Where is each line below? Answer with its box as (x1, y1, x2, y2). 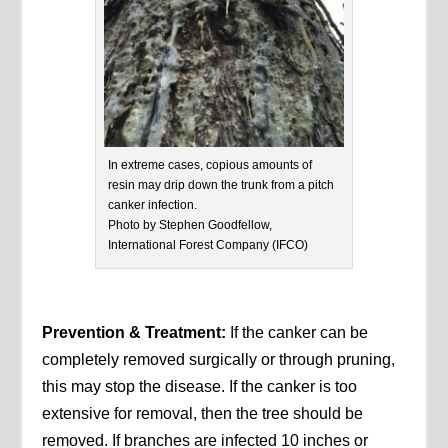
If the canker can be (226, 324, 369, 342)
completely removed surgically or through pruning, (42, 351, 396, 369)
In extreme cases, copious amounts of (108, 158, 312, 173)
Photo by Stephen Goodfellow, (108, 218, 272, 233)
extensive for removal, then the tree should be (42, 405, 364, 423)
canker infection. (108, 198, 197, 213)
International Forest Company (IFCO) (108, 238, 308, 253)
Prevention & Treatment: (42, 324, 227, 342)
